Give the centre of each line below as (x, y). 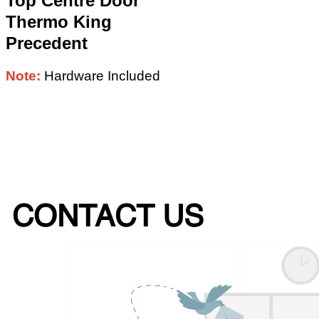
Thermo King (58, 22)
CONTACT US (108, 219)
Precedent (49, 43)
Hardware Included (102, 76)
